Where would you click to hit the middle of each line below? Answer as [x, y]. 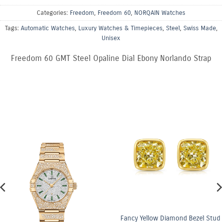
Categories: [53, 13]
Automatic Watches [48, 28]
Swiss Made [199, 28]
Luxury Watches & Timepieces [120, 28]
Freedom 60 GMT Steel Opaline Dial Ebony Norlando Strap [111, 58]
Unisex [111, 38]
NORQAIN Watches [160, 13]
